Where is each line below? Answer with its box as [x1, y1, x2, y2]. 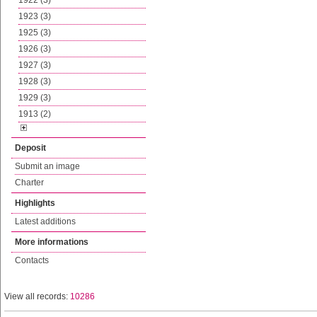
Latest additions [15, 217, 76, 226]
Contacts [15, 255, 49, 265]
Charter [15, 178, 44, 188]
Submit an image [15, 161, 80, 171]
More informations [15, 237, 88, 247]
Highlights [15, 198, 55, 208]
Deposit [15, 143, 46, 153]
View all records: [4, 292, 70, 301]
